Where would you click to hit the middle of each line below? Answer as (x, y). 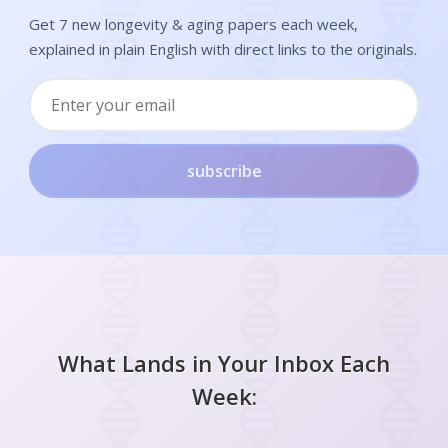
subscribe (224, 170)
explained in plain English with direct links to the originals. (222, 48)
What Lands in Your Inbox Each (224, 362)
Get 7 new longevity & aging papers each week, (193, 23)
